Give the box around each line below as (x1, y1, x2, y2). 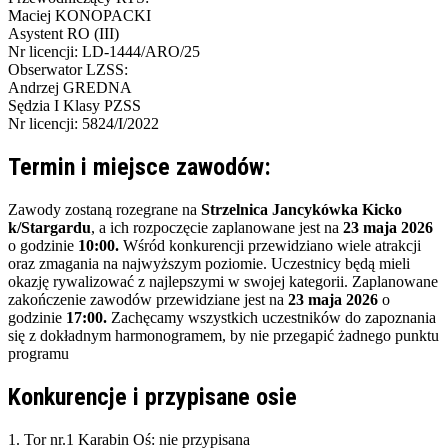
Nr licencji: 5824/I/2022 (8, 114, 159, 132)
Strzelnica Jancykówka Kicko (201, 200, 402, 218)
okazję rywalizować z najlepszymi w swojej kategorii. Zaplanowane (8, 272, 438, 290)
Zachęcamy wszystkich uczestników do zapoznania (107, 308, 436, 326)
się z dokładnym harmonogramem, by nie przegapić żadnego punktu (8, 326, 439, 344)
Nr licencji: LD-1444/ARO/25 (8, 42, 200, 60)
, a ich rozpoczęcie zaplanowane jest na (91, 218, 343, 236)
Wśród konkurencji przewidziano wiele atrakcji (119, 236, 421, 254)
